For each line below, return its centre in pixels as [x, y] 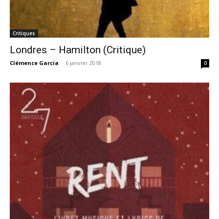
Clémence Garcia [34, 63]
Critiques [24, 33]
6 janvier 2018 [83, 63]
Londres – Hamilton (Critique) [78, 50]
